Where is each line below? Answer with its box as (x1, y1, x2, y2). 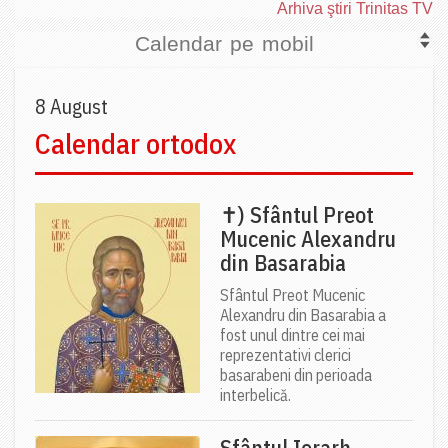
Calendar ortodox (35, 125, 236, 163)
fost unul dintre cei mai (220, 325, 365, 346)
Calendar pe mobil (134, 32, 314, 56)
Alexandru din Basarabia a (220, 305, 386, 326)
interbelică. (220, 385, 291, 406)
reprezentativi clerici (220, 345, 351, 366)
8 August (35, 93, 108, 121)
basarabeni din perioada (220, 365, 372, 386)
